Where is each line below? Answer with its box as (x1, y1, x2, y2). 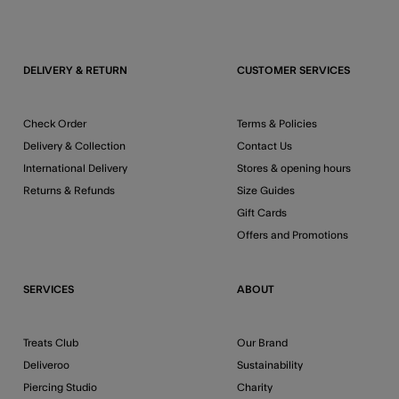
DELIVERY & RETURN (23, 65, 127, 76)
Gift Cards (237, 208, 287, 218)
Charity (237, 382, 273, 393)
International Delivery (23, 163, 127, 174)
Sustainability (237, 360, 303, 370)
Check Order (23, 118, 86, 129)
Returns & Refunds (23, 185, 115, 196)
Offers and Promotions (237, 230, 348, 240)
